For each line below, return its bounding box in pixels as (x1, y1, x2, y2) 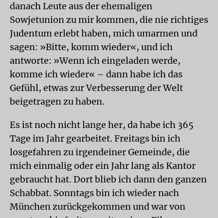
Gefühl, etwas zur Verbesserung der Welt (10, 82, 183, 93)
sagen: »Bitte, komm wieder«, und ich (10, 41, 173, 53)
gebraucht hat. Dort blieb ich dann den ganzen (10, 174, 207, 185)
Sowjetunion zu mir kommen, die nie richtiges (10, 14, 208, 25)
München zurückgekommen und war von (10, 201, 185, 212)
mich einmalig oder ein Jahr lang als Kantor (10, 160, 196, 171)
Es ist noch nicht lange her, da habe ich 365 (10, 119, 194, 130)
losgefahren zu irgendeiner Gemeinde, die (10, 146, 190, 158)
